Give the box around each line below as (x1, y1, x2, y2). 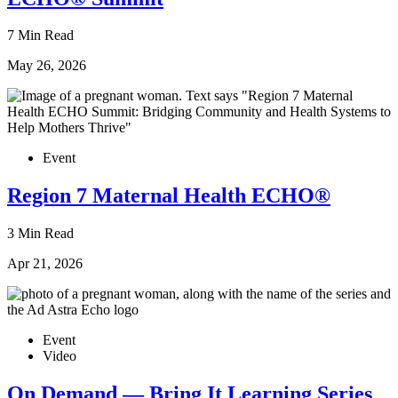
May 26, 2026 (7, 58, 86, 74)
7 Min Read (7, 28, 74, 44)
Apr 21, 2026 (7, 256, 83, 272)
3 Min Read (7, 226, 74, 242)
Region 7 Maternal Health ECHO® (7, 184, 330, 208)
